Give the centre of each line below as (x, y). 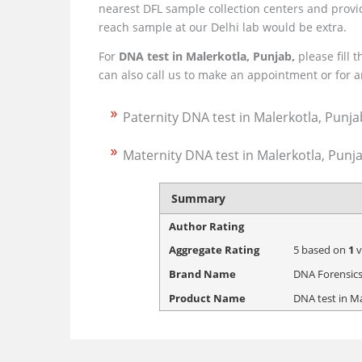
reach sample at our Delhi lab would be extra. (223, 27)
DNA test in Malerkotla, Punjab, (208, 56)
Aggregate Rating (215, 250)
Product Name (208, 298)
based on (324, 250)
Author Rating (207, 226)
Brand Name (203, 274)
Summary (198, 198)
